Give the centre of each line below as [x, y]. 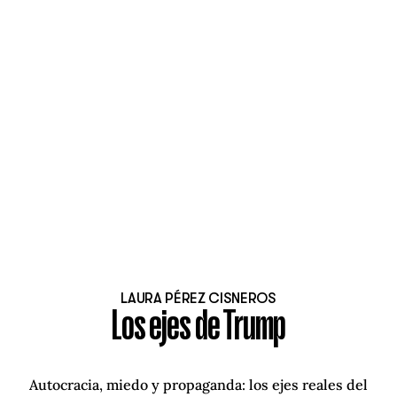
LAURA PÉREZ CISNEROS [198, 298]
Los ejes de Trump [198, 328]
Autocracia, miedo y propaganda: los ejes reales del [198, 384]
